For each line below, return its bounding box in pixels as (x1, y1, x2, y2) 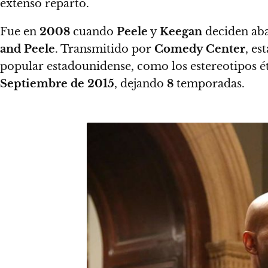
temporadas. (173, 77, 245, 90)
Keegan (160, 25, 202, 38)
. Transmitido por (55, 42, 151, 56)
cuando (70, 25, 117, 38)
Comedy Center (151, 42, 245, 56)
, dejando (114, 77, 167, 90)
